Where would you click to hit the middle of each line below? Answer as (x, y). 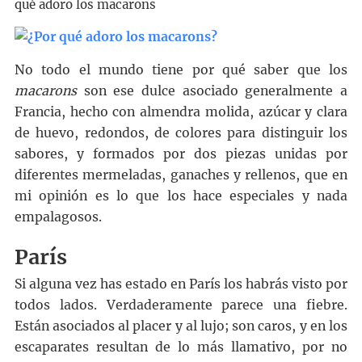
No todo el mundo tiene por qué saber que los (181, 70)
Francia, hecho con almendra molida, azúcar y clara (181, 112)
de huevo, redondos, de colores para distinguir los (181, 133)
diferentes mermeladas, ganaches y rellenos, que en (181, 175)
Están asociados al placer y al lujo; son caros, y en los (181, 326)
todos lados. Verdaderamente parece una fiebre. (181, 305)
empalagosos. (58, 217)
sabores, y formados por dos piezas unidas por (181, 154)
